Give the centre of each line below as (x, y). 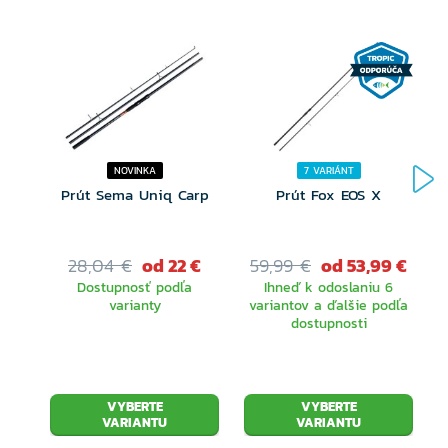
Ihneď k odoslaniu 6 (328, 287)
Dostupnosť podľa (134, 287)
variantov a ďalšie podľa (328, 305)
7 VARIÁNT (328, 170)
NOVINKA (134, 170)
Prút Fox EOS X (328, 194)
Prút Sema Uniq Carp (134, 194)
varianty (134, 305)
